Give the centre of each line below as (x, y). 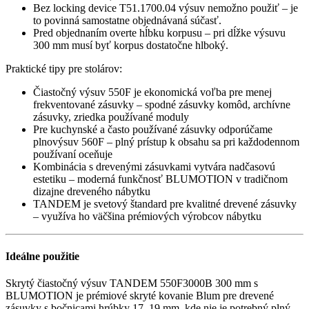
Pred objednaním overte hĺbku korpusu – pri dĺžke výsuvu (159, 33)
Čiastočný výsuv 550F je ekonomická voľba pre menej (152, 92)
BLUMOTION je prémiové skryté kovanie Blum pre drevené (140, 295)
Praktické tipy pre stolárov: (64, 69)
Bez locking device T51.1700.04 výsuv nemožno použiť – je (166, 8)
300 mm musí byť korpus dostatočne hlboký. (131, 46)
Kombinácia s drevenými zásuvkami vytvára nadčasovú (154, 167)
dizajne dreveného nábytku (92, 192)
